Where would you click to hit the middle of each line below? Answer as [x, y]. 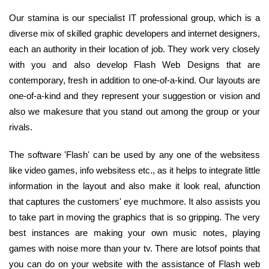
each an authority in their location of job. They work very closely [134, 49]
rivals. [21, 127]
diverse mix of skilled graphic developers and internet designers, [134, 33]
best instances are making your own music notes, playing [134, 232]
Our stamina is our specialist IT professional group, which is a [134, 17]
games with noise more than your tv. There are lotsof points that [134, 248]
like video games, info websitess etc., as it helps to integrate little [134, 170]
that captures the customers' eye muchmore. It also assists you [134, 201]
